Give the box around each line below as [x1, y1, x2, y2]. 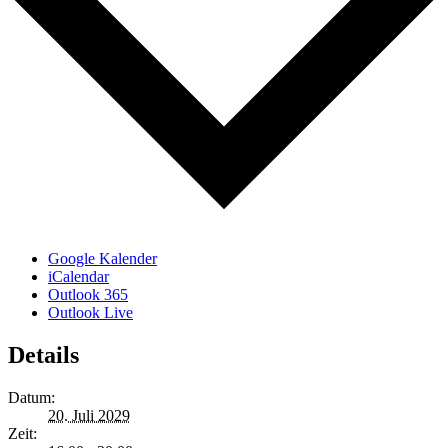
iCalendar [48, 268, 109, 286]
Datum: [8, 389, 55, 407]
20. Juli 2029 [48, 407, 130, 425]
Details [8, 342, 79, 369]
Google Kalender [48, 250, 157, 268]
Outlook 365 [48, 286, 128, 304]
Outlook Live [48, 304, 133, 322]
